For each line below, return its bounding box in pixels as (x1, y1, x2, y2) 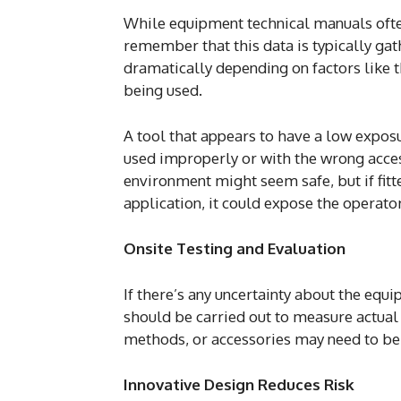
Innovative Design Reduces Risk (124, 375, 354, 394)
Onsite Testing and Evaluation (124, 239, 346, 258)
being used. (124, 81, 202, 99)
